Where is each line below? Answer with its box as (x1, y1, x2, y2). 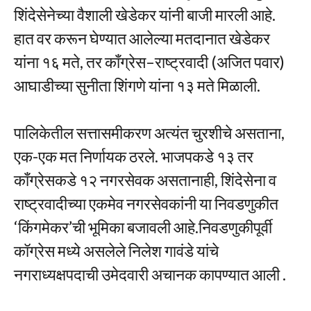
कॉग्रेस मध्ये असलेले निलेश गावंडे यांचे (14, 241, 219, 261)
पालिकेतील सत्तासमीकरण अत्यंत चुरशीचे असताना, (14, 123, 285, 143)
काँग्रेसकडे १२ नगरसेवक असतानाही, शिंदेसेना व (14, 170, 276, 190)
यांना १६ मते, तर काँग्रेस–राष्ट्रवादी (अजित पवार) (14, 51, 285, 72)
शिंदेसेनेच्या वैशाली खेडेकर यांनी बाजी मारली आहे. (14, 4, 276, 24)
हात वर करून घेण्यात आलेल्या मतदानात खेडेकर (14, 28, 270, 48)
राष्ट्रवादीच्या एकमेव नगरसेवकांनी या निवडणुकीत (14, 194, 278, 214)
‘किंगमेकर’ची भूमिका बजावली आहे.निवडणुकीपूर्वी (14, 217, 272, 237)
